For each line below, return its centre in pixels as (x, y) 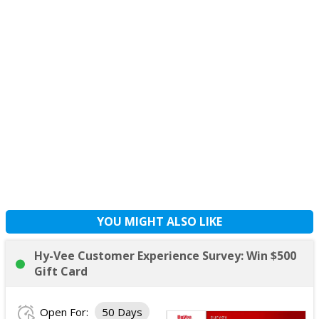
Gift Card (61, 271)
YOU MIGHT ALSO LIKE (159, 221)
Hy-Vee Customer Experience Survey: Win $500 (165, 256)
